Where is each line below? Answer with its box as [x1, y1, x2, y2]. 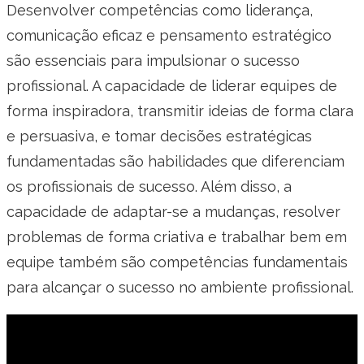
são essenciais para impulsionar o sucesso [6, 51, 300, 69]
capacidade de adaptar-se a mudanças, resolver [6, 202, 340, 220]
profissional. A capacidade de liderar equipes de [6, 76, 337, 94]
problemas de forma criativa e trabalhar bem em [6, 227, 347, 245]
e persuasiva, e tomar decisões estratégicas [6, 127, 312, 145]
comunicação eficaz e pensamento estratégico [6, 26, 331, 44]
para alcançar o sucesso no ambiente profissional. [6, 278, 353, 296]
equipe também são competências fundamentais [6, 253, 348, 271]
